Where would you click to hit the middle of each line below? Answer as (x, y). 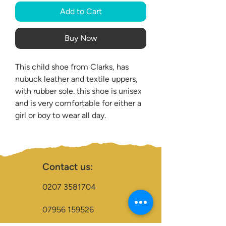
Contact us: (68, 166)
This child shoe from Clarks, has (72, 67)
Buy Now (81, 38)
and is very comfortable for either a (78, 103)
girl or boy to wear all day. (61, 115)
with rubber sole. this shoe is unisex (78, 91)
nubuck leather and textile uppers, (76, 79)
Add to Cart (81, 11)
